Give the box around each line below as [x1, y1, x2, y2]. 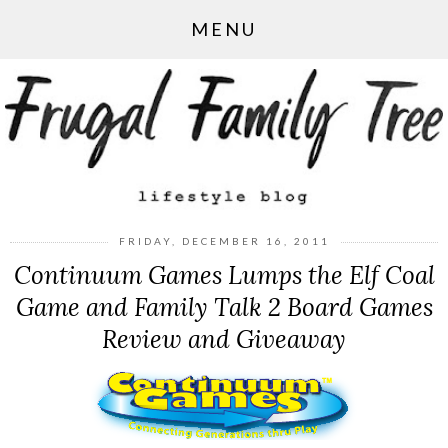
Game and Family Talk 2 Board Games [15, 290, 433, 323]
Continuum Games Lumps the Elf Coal [13, 258, 435, 291]
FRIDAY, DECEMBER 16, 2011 [118, 234, 330, 247]
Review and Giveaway [102, 322, 346, 355]
